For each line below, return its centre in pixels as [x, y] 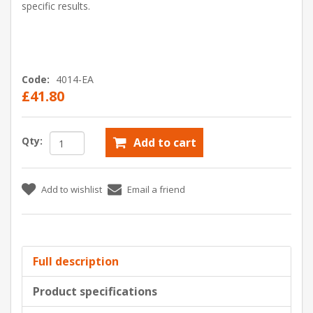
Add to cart [165, 143]
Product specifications [95, 292]
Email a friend [156, 190]
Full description [76, 262]
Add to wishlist [72, 190]
